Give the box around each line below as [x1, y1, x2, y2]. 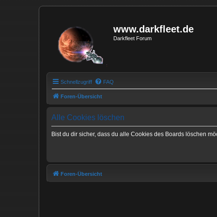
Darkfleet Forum [113, 35, 152, 41]
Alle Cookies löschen [51, 113, 124, 122]
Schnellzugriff [61, 79, 92, 85]
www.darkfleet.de [113, 24, 194, 34]
